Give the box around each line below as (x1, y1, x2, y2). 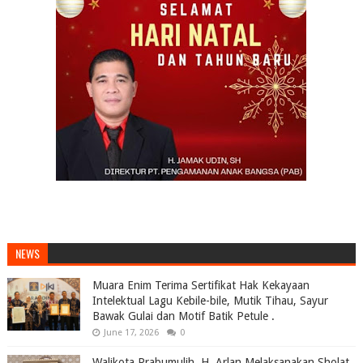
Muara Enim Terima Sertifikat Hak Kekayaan (92, 279, 310, 292)
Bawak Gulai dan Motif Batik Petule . (92, 310, 275, 322)
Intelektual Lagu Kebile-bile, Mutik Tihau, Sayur (92, 294, 328, 307)
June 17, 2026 (103, 327, 159, 338)
